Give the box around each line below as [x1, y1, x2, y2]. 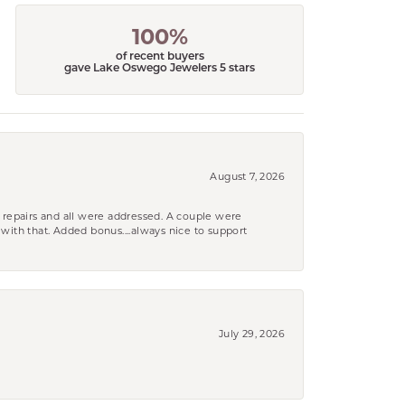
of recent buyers [115, 52, 204, 63]
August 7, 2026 [210, 169, 285, 183]
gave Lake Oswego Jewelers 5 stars [64, 63, 256, 75]
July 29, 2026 [218, 326, 285, 340]
